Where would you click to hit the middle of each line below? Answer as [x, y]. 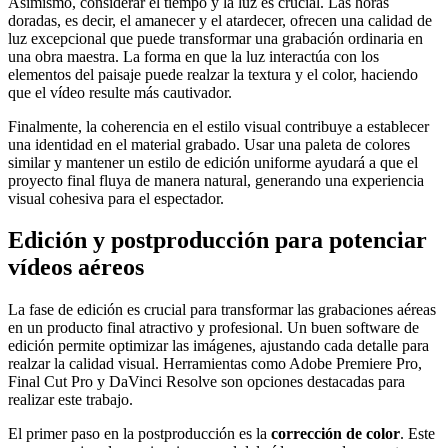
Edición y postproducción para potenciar [217, 240]
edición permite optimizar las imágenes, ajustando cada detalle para [218, 346]
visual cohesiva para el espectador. [116, 198]
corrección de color [335, 434]
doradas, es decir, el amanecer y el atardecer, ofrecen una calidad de [220, 20]
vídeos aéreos [76, 267]
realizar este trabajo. [70, 400]
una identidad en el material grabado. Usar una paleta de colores [209, 144]
